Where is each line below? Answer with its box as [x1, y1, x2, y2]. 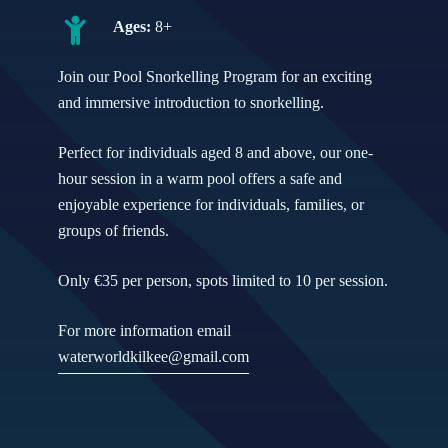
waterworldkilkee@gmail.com [58, 347, 250, 365]
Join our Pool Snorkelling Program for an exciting [58, 67, 373, 85]
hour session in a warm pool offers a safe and [58, 169, 343, 187]
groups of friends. [58, 221, 170, 239]
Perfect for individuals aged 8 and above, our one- [58, 143, 374, 161]
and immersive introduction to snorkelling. [58, 93, 325, 111]
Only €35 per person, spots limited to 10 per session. [58, 271, 389, 289]
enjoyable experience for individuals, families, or [58, 195, 365, 213]
